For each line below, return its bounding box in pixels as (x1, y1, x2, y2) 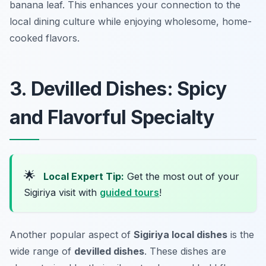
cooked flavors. (9, 32, 80, 45)
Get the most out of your (124, 170, 239, 183)
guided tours (100, 186, 159, 199)
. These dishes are (144, 245, 226, 258)
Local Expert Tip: (43, 170, 124, 183)
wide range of (9, 245, 74, 258)
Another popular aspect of (9, 229, 134, 241)
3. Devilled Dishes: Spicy (9, 77, 227, 101)
